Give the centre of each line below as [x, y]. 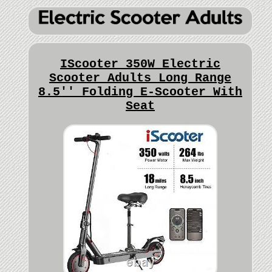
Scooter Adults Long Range [140, 78]
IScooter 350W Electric [140, 64]
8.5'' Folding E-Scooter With [140, 92]
